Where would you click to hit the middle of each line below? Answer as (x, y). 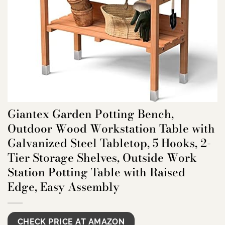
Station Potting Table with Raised (96, 173)
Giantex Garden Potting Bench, (91, 114)
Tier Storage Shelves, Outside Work (102, 158)
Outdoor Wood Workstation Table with (111, 129)
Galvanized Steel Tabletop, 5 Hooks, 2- (109, 143)
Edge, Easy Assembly (64, 187)
